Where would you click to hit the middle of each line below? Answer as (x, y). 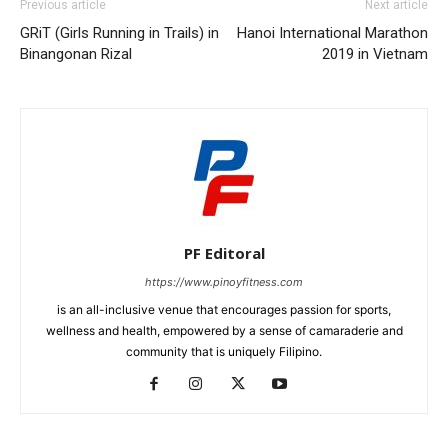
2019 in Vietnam (375, 53)
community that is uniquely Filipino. (224, 351)
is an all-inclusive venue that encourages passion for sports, (224, 309)
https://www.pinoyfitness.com (224, 281)
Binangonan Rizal (76, 53)
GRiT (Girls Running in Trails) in (119, 32)
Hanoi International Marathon (332, 32)
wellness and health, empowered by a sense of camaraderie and (224, 330)
